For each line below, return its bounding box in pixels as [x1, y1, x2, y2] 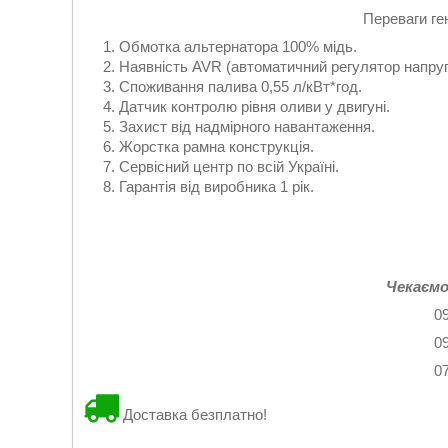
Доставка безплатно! [119, 406, 267, 423]
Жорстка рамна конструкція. [119, 138, 314, 155]
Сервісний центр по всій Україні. [119, 158, 339, 175]
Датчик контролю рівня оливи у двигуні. [119, 98, 390, 115]
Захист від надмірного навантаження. [119, 118, 375, 135]
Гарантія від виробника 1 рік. [119, 178, 314, 195]
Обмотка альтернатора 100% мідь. [119, 38, 357, 55]
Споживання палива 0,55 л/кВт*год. [119, 78, 362, 95]
